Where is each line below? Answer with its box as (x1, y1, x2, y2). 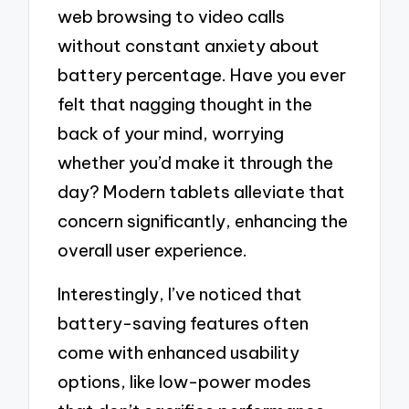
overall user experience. (58, 239, 248, 262)
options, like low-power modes (58, 370, 312, 393)
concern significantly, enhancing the (58, 210, 349, 233)
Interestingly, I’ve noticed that (58, 282, 303, 305)
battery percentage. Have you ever (58, 64, 347, 87)
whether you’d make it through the (58, 152, 334, 174)
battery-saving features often (58, 311, 309, 334)
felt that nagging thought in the (58, 93, 313, 116)
